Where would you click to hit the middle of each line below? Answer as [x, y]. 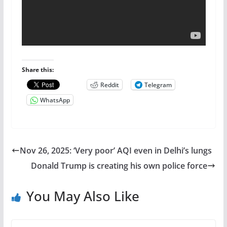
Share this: [37, 70]
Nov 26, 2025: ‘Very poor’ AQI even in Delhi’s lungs [116, 150]
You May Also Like [83, 196]
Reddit [109, 85]
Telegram [158, 85]
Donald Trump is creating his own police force [119, 166]
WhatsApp [55, 100]
